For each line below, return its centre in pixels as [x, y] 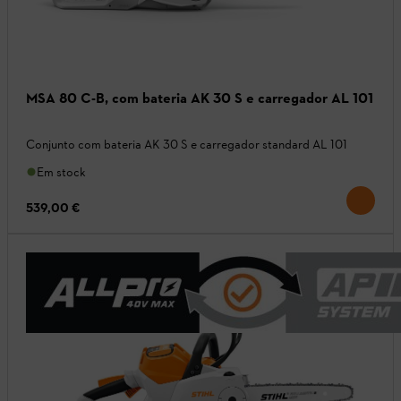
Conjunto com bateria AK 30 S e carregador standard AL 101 [187, 144]
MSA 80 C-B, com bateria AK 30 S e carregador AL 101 [200, 98]
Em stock [61, 172]
